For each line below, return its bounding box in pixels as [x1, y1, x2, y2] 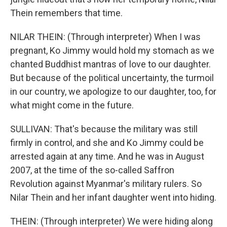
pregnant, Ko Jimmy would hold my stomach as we [10, 45, 214, 56]
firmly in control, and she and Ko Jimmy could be [10, 137, 204, 148]
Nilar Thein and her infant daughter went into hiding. [10, 192, 216, 203]
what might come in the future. [10, 100, 134, 110]
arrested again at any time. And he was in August [10, 151, 204, 162]
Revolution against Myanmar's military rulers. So [10, 178, 202, 189]
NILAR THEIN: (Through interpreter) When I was [10, 31, 201, 42]
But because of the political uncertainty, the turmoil [10, 72, 214, 83]
